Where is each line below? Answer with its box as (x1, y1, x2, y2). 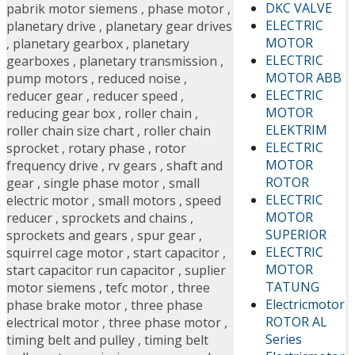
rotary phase (68, 139, 145, 158)
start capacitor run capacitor (6, 261, 175, 280)
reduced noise (97, 70, 181, 88)
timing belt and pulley (6, 331, 135, 349)
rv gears (108, 157, 157, 175)
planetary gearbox (13, 35, 123, 53)
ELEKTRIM (265, 120, 327, 139)
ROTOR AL (265, 312, 327, 330)
